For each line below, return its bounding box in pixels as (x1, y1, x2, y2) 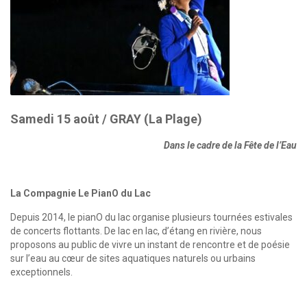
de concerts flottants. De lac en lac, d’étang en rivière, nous (10, 225, 262, 236)
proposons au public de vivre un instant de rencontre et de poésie (10, 239, 290, 250)
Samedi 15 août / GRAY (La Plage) (10, 112, 202, 126)
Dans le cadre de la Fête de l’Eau (164, 140, 297, 151)
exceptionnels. (10, 267, 73, 278)
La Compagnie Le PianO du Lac (10, 188, 151, 199)
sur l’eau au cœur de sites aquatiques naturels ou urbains (10, 253, 256, 264)
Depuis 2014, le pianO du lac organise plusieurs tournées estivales (10, 212, 293, 223)
